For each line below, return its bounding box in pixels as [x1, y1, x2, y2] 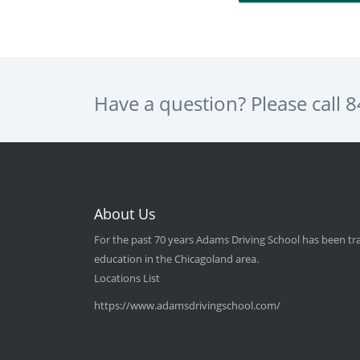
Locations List [94, 270, 160, 285]
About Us [94, 203, 156, 223]
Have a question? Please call [94, 89, 346, 117]
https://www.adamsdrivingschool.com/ [94, 297, 280, 313]
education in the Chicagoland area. [94, 251, 259, 266]
